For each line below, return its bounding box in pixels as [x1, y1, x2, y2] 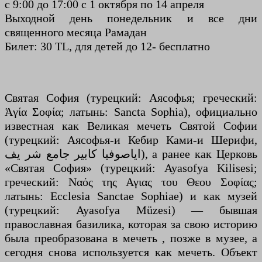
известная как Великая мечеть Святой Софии [5, 119, 257, 133]
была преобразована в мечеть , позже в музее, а [5, 232, 257, 245]
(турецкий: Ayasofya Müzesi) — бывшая [5, 204, 257, 217]
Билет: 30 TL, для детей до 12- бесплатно [5, 40, 210, 53]
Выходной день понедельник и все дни [5, 12, 257, 25]
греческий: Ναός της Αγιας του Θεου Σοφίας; [5, 175, 257, 189]
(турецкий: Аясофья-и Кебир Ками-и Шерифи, [5, 133, 257, 147]
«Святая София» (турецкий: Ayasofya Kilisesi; [5, 161, 257, 175]
